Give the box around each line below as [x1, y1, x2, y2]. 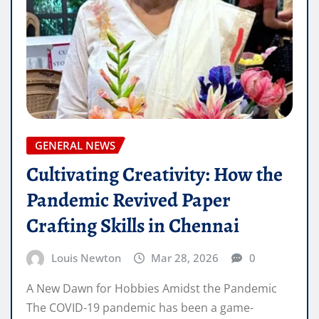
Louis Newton [51, 250, 121, 265]
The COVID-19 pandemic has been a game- [26, 300, 253, 316]
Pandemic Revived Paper [26, 186, 231, 214]
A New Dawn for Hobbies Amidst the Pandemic [26, 281, 277, 297]
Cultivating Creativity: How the [26, 160, 283, 188]
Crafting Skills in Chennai [26, 211, 239, 239]
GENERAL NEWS [35, 138, 115, 153]
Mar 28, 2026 [151, 250, 219, 265]
